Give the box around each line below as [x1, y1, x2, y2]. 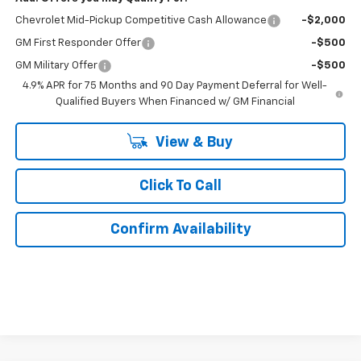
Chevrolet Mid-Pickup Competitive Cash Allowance [15, 15, 267, 26]
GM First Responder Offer [15, 37, 141, 48]
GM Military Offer [15, 60, 98, 71]
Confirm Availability [110, 222, 251, 237]
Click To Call [139, 178, 222, 193]
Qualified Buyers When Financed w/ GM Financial [55, 96, 295, 107]
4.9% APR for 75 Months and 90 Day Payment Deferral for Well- [23, 80, 328, 91]
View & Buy [152, 135, 233, 150]
